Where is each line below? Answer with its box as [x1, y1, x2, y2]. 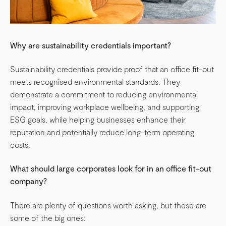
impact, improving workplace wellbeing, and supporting [10, 102, 199, 112]
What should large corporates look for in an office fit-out [10, 163, 211, 174]
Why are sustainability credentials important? [10, 40, 171, 50]
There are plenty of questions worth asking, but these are [10, 200, 206, 210]
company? [10, 176, 47, 186]
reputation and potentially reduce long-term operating [10, 127, 194, 137]
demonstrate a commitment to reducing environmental [10, 89, 198, 99]
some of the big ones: [10, 212, 86, 222]
